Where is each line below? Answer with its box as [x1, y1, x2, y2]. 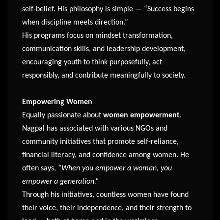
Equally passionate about [22, 111, 103, 120]
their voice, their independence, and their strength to [22, 204, 192, 213]
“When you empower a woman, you [58, 165, 172, 173]
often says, [22, 165, 58, 173]
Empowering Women [22, 98, 92, 107]
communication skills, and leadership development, [22, 45, 186, 54]
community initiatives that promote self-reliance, [22, 138, 179, 146]
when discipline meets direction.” [22, 19, 128, 27]
